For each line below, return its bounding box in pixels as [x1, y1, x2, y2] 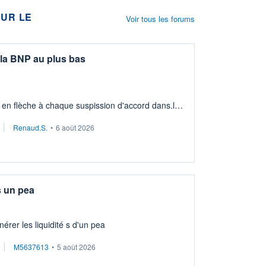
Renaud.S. [13, 122, 47, 132]
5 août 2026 [57, 241, 96, 252]
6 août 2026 [56, 122, 94, 132]
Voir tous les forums [126, 12, 195, 24]
